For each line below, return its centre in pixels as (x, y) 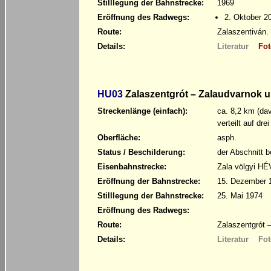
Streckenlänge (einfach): (142, 111)
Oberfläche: (119, 137)
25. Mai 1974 (240, 195)
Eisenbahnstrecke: (132, 166)
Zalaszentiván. (243, 31)
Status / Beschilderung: (141, 152)
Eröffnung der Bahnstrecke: (149, 181)
